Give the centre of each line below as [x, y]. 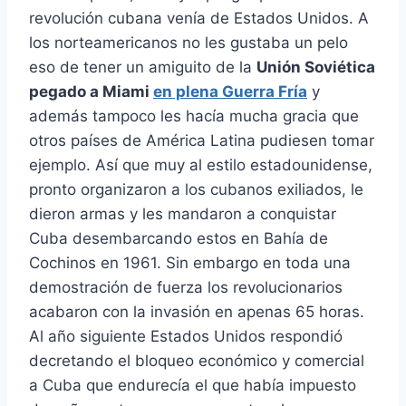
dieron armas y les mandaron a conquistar [183, 214]
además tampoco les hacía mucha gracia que [194, 116]
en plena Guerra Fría [230, 92]
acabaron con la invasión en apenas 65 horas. [197, 312]
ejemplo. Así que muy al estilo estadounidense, [201, 165]
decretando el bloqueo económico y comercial [197, 361]
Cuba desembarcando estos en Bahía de [179, 239]
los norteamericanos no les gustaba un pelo [188, 43]
